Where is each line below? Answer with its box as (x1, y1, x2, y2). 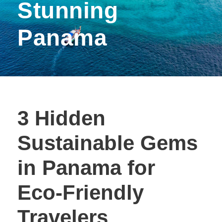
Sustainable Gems (17, 131, 198, 155)
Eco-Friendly (17, 181, 144, 204)
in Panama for (17, 156, 155, 179)
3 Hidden (17, 107, 106, 130)
